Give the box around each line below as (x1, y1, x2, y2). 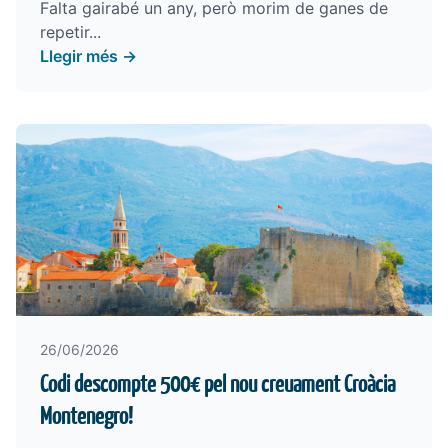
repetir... (40, 22, 101, 42)
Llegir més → (40, 46, 137, 66)
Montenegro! (40, 401, 133, 431)
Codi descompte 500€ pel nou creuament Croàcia (40, 369, 395, 399)
